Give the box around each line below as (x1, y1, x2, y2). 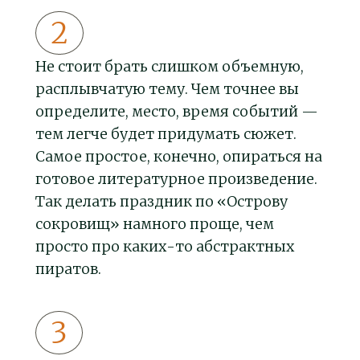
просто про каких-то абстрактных (35, 237, 294, 256)
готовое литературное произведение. (35, 170, 317, 189)
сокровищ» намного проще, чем (35, 215, 274, 234)
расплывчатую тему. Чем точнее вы (35, 80, 299, 99)
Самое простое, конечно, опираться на (35, 147, 322, 166)
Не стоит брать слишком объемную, (35, 57, 304, 76)
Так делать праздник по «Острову (35, 192, 288, 211)
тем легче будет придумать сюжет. (35, 125, 297, 144)
